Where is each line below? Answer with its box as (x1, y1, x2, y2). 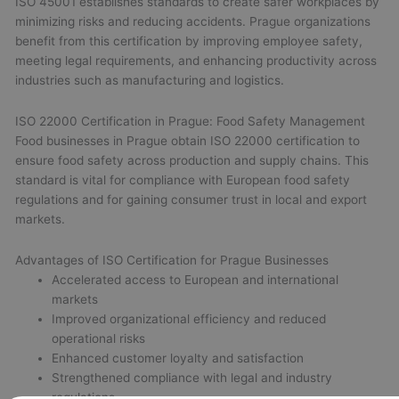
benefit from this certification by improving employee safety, (15, 33, 363, 48)
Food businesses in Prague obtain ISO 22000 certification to (15, 133, 361, 148)
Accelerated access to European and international (52, 272, 339, 287)
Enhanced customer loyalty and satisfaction (52, 350, 305, 365)
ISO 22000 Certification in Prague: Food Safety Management (15, 113, 366, 128)
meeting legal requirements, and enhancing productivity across (15, 53, 378, 68)
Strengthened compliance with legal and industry (52, 370, 333, 385)
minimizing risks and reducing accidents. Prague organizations (15, 13, 371, 28)
